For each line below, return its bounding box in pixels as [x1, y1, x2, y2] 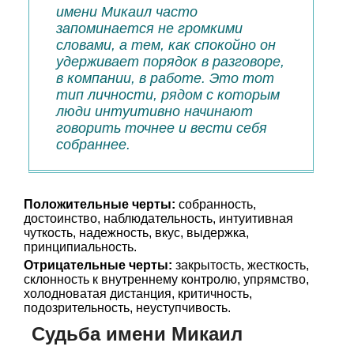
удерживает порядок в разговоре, [56, 54, 284, 70]
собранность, [175, 198, 256, 211]
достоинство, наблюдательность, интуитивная [24, 212, 293, 225]
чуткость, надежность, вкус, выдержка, [24, 226, 249, 239]
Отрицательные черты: [24, 258, 172, 272]
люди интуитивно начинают [56, 104, 253, 119]
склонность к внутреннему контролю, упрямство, [24, 273, 309, 286]
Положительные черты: [24, 198, 175, 211]
